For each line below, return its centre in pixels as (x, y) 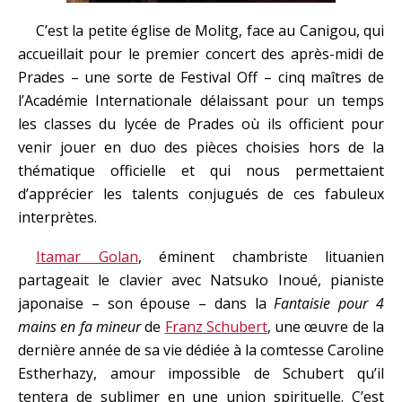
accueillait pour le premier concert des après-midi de (201, 54)
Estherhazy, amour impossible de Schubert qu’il (201, 373)
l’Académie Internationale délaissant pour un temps (201, 100)
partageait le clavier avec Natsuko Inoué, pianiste (201, 280)
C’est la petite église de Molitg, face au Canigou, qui (210, 31)
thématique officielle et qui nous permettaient (201, 170)
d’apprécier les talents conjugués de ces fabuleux (201, 194)
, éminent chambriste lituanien (261, 257)
